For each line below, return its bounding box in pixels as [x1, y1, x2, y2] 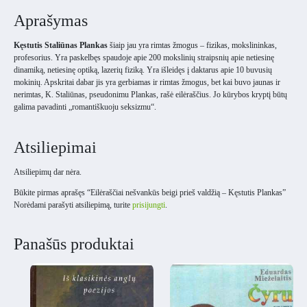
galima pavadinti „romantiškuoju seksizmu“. [14, 102, 156, 112]
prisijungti [132, 200, 165, 210]
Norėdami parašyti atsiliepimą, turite [14, 200, 132, 210]
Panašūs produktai [14, 235, 134, 254]
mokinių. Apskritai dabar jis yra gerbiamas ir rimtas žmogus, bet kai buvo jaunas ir [14, 77, 280, 88]
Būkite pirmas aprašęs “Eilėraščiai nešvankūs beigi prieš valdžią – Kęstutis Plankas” [14, 188, 286, 198]
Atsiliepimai [14, 138, 97, 157]
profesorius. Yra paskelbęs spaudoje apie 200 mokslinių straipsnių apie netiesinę [14, 53, 274, 63]
